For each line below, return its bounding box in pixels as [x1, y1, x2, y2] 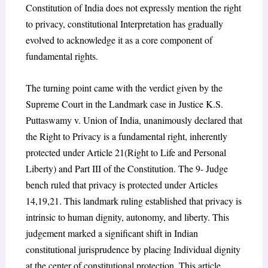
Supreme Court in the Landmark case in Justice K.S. [25, 97, 223, 110]
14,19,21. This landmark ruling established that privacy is [25, 194, 242, 207]
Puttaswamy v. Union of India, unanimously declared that [25, 113, 242, 126]
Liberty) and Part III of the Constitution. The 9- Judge [25, 162, 228, 175]
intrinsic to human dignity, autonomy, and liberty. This [25, 210, 229, 223]
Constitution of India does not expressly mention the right [25, 1, 241, 14]
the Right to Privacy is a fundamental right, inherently [25, 129, 227, 142]
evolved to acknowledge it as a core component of [25, 33, 212, 47]
